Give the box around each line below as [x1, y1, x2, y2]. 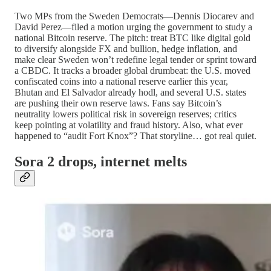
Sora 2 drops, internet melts [15, 153, 187, 169]
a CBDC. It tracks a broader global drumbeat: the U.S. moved [15, 65, 250, 76]
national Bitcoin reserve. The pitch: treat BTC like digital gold [15, 32, 250, 43]
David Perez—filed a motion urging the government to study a [15, 21, 252, 32]
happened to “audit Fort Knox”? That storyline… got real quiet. [15, 130, 256, 141]
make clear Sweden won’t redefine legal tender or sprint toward [15, 54, 256, 65]
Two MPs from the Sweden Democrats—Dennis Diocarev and [15, 10, 254, 21]
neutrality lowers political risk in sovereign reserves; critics [15, 108, 237, 119]
